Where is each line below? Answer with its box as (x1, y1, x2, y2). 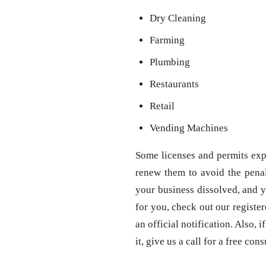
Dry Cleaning (150, 12, 206, 24)
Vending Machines (150, 122, 228, 134)
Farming (150, 34, 185, 46)
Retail (150, 100, 175, 112)
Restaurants (150, 78, 199, 90)
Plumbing (150, 56, 190, 68)
